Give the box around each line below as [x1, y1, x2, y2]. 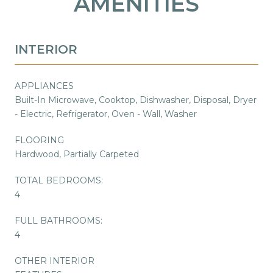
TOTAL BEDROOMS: [15, 174, 103, 186]
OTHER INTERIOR [15, 255, 94, 266]
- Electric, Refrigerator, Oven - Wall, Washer [15, 108, 197, 119]
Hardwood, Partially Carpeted [15, 148, 139, 160]
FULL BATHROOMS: [15, 214, 102, 226]
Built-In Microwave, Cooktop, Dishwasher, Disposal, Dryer [15, 94, 257, 105]
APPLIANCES [15, 80, 74, 91]
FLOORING [15, 134, 64, 146]
